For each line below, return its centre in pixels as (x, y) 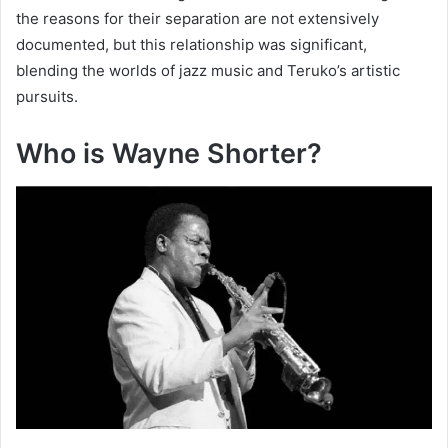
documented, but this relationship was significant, (191, 45)
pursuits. (47, 97)
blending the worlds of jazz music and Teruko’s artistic (208, 71)
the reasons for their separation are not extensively (197, 19)
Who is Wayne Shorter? (169, 154)
